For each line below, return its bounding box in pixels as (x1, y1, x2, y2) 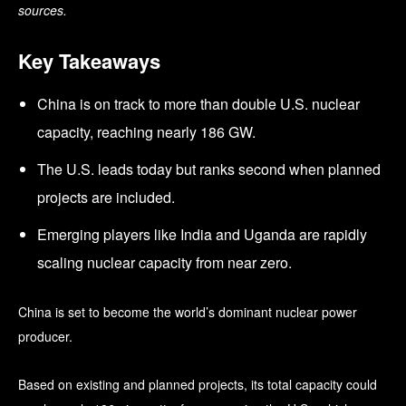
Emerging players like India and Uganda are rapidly (37, 223, 367, 245)
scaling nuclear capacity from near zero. (37, 251, 292, 273)
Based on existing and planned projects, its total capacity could (18, 374, 377, 393)
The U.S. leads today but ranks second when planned (37, 158, 381, 179)
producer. (18, 326, 72, 345)
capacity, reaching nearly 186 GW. (37, 121, 256, 142)
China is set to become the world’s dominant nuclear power (18, 302, 357, 321)
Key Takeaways (18, 45, 160, 75)
